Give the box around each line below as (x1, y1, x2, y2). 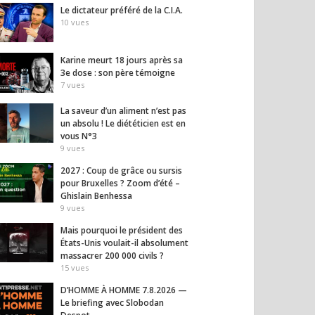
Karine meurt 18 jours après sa (60, 54, 183, 67)
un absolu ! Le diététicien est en (60, 117, 186, 129)
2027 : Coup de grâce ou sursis (60, 164, 182, 176)
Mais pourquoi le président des (60, 224, 183, 236)
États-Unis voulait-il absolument (60, 236, 188, 249)
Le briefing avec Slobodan (60, 296, 164, 309)
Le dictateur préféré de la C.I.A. (60, 4, 183, 16)
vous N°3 (60, 129, 97, 142)
